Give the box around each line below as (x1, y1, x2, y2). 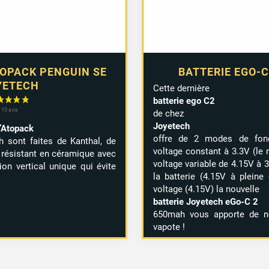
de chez (153, 107, 184, 119)
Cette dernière (153, 82, 210, 94)
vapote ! (153, 221, 185, 232)
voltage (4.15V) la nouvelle (153, 183, 259, 195)
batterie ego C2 (153, 95, 215, 106)
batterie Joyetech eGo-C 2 (153, 196, 258, 207)
